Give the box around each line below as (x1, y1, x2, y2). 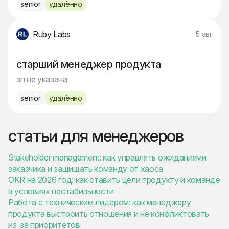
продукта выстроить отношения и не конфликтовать (8, 209, 209, 219)
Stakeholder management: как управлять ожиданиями (8, 152, 207, 163)
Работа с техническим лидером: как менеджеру (8, 197, 191, 208)
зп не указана (16, 74, 67, 85)
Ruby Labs (33, 29, 71, 40)
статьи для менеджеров (8, 126, 184, 146)
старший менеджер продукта (16, 58, 161, 71)
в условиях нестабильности (8, 186, 114, 197)
